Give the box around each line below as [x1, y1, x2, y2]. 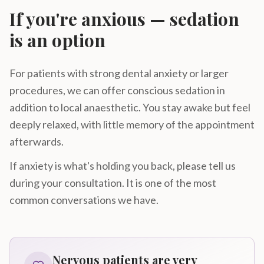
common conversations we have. [9, 193, 159, 206]
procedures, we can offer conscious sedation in [9, 84, 225, 97]
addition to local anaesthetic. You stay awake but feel [9, 101, 250, 114]
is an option [9, 28, 105, 52]
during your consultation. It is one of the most [9, 176, 216, 189]
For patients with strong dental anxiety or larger [9, 67, 229, 80]
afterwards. [9, 135, 64, 148]
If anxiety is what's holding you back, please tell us [9, 159, 236, 172]
